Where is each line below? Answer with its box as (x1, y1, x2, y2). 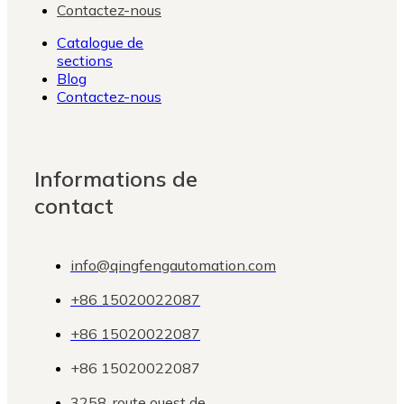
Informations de (34, 164, 197, 192)
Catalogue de (57, 32, 143, 51)
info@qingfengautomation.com (70, 255, 276, 274)
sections (57, 50, 113, 69)
